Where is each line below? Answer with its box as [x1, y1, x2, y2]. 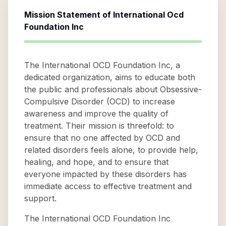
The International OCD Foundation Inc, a [24, 60, 180, 70]
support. [24, 193, 56, 203]
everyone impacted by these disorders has [24, 169, 187, 179]
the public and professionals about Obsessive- [24, 84, 202, 94]
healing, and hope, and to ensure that [24, 157, 168, 167]
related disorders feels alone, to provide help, [24, 145, 198, 155]
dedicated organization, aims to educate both [24, 72, 195, 82]
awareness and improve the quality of [24, 108, 168, 119]
